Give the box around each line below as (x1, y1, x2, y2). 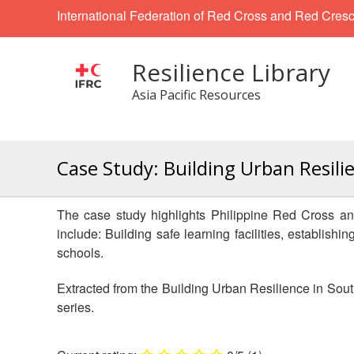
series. (57, 298, 94, 317)
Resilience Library (132, 56, 330, 88)
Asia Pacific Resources (132, 86, 261, 104)
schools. (57, 243, 104, 262)
